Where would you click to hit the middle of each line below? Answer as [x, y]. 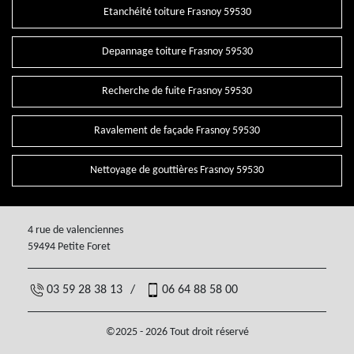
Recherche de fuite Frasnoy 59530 [177, 92]
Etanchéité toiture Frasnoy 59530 [177, 13]
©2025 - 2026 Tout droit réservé [177, 333]
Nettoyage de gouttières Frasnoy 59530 [177, 171]
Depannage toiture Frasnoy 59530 [177, 52]
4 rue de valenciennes [75, 231]
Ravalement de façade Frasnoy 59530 [177, 131]
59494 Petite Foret [69, 247]
